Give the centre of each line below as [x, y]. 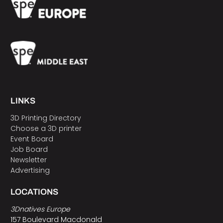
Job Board [29, 150]
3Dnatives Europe [40, 209]
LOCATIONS [34, 192]
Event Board [32, 139]
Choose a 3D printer [46, 129]
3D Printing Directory [46, 118]
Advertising [30, 170]
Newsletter [28, 160]
